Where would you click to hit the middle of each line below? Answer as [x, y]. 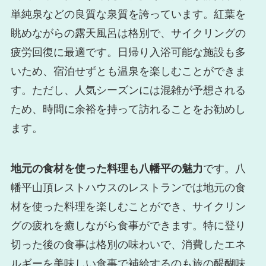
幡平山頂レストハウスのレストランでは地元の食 [128, 188]
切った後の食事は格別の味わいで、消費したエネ [128, 245]
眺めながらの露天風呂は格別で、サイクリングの [128, 34]
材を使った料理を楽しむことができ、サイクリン [128, 207]
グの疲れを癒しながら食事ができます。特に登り [128, 226]
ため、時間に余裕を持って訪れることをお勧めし [128, 110]
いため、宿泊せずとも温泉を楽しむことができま [128, 72]
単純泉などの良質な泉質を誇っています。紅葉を [128, 15]
